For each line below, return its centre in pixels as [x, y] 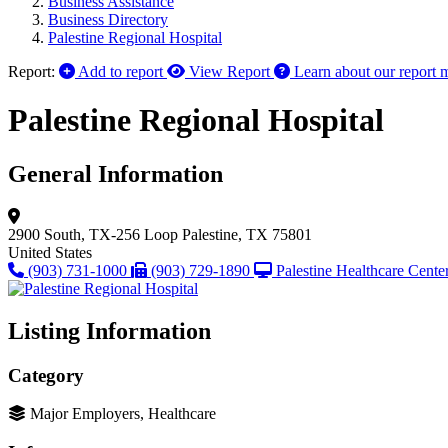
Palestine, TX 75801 [247, 234]
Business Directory [108, 19]
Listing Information [109, 330]
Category [46, 375]
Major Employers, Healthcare [123, 414]
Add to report [120, 71]
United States [50, 252]
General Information [115, 173]
